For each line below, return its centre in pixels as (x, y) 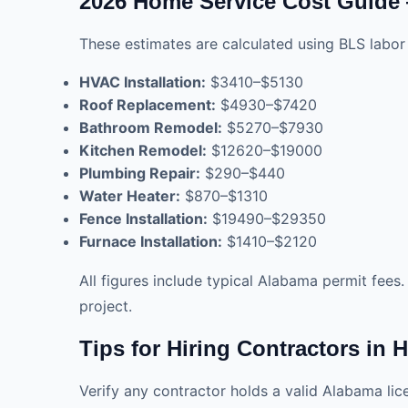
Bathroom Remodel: (151, 127)
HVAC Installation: (143, 82)
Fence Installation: (143, 218)
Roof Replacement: (148, 104)
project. (106, 306)
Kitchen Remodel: (143, 150)
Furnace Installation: (151, 241)
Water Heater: (130, 195)
